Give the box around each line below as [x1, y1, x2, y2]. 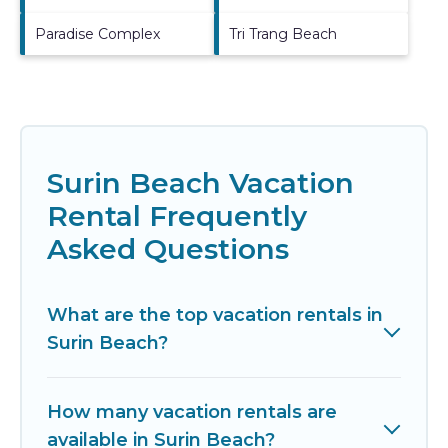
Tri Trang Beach [229, 24, 337, 43]
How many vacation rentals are [47, 400, 337, 423]
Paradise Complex [35, 24, 160, 43]
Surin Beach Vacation [47, 165, 354, 200]
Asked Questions [47, 231, 289, 266]
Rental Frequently [47, 198, 307, 233]
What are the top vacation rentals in [47, 303, 383, 326]
